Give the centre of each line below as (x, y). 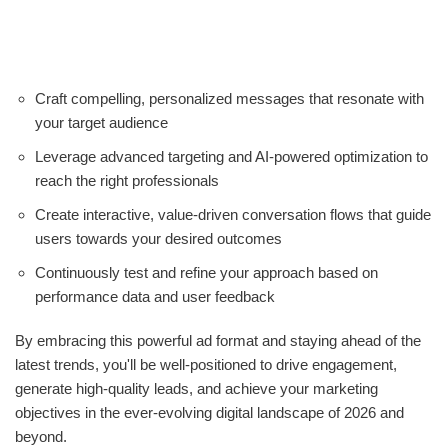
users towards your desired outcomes (158, 239)
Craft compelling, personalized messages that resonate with (229, 99)
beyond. (41, 437)
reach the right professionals (127, 181)
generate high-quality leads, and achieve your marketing (196, 389)
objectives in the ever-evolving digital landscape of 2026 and (209, 413)
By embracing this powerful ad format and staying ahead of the (218, 341)
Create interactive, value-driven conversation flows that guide (233, 215)
